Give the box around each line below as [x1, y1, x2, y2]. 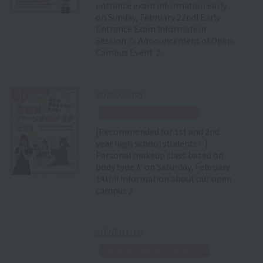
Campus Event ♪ [95, 46, 163, 58]
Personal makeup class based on [95, 149, 224, 161]
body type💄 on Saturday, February [95, 160, 230, 173]
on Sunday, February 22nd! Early [95, 11, 220, 23]
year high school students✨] [95, 137, 208, 149]
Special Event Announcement [107, 245, 201, 255]
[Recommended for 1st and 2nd [95, 125, 220, 137]
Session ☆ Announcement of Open [95, 34, 232, 46]
